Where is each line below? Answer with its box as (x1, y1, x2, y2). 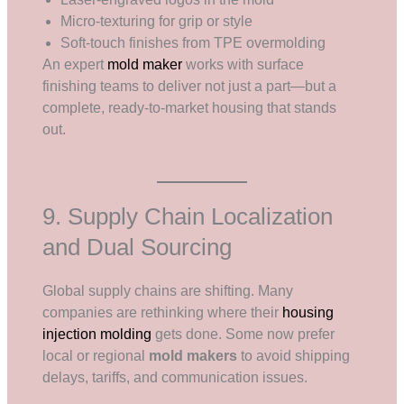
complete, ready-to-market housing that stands (42, 99, 337, 115)
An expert (42, 56, 108, 72)
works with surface (182, 56, 305, 72)
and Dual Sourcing (42, 233, 233, 261)
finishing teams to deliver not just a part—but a (42, 78, 337, 94)
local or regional (42, 347, 150, 363)
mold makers (149, 347, 238, 363)
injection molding (42, 326, 152, 342)
